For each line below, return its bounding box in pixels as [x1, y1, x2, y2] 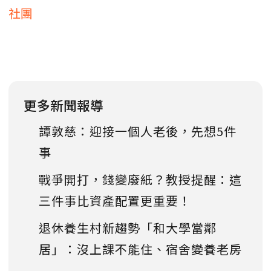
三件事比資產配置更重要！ [39, 192, 191, 210]
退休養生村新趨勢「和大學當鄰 [39, 219, 217, 237]
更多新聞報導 [24, 96, 103, 115]
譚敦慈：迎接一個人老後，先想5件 [39, 122, 237, 140]
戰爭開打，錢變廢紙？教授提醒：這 [39, 171, 242, 189]
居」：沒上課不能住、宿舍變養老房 [39, 240, 242, 258]
